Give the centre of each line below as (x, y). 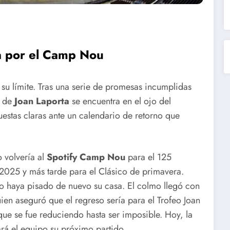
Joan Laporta (42, 101)
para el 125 (148, 157)
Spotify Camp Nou (86, 157)
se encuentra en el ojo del (120, 101)
